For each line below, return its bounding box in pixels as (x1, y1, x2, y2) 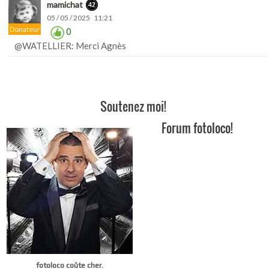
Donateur (9, 24, 40, 34)
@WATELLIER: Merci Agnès (14, 40, 126, 51)
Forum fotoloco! (161, 118, 233, 137)
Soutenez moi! (100, 97, 167, 115)
